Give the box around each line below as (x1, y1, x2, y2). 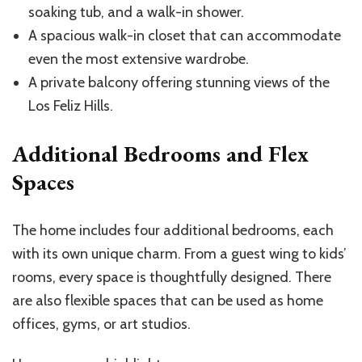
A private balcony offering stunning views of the (28, 74, 330, 92)
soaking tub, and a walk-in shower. (28, 3, 244, 22)
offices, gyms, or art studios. (12, 315, 191, 334)
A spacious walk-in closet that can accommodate (28, 27, 341, 45)
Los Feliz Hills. (28, 97, 113, 116)
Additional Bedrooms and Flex (12, 139, 309, 169)
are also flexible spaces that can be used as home (12, 292, 323, 310)
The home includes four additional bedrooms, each (12, 221, 334, 240)
